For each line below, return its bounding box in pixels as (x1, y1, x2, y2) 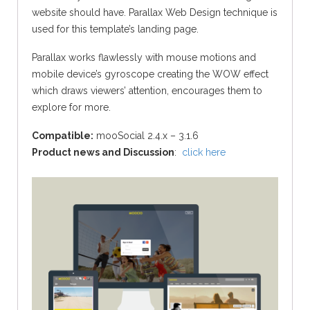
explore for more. (32, 102, 111, 113)
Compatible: (32, 130, 93, 142)
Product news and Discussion (32, 147, 174, 158)
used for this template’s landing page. (32, 23, 199, 35)
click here (182, 147, 226, 158)
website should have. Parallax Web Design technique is (32, 6, 277, 18)
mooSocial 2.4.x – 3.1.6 (93, 130, 199, 142)
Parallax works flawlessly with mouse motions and (32, 52, 256, 64)
